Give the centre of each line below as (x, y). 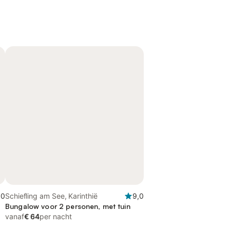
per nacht (56, 216)
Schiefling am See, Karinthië (51, 196)
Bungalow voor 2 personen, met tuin (68, 206)
